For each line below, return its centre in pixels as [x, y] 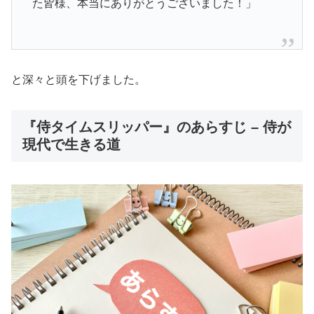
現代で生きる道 [71, 144]
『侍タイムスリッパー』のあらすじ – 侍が [157, 127]
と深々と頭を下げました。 [78, 79]
